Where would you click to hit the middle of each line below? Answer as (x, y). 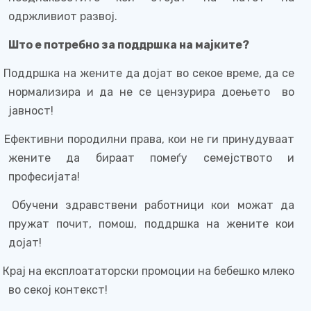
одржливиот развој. (63, 16)
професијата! (44, 177)
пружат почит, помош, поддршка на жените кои (151, 224)
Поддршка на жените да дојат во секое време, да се (149, 73)
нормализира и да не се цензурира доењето (142, 92)
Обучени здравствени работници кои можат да (153, 205)
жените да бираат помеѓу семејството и (151, 158)
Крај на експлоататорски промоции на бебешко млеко (149, 271)
